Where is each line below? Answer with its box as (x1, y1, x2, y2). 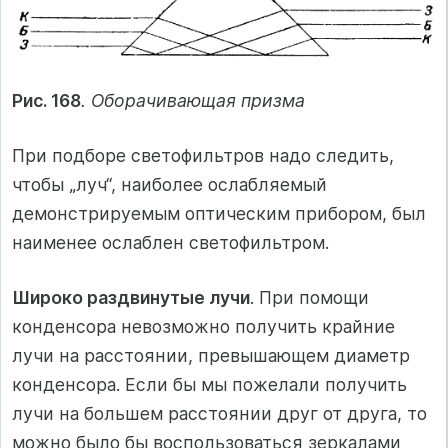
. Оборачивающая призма (81, 89, 305, 111)
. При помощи (250, 287, 369, 309)
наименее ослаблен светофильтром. (12, 232, 329, 254)
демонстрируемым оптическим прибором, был (12, 203, 426, 225)
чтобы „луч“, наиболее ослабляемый (12, 174, 327, 196)
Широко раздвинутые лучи (12, 287, 250, 309)
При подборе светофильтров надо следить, (12, 145, 394, 167)
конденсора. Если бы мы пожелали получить (12, 374, 407, 396)
